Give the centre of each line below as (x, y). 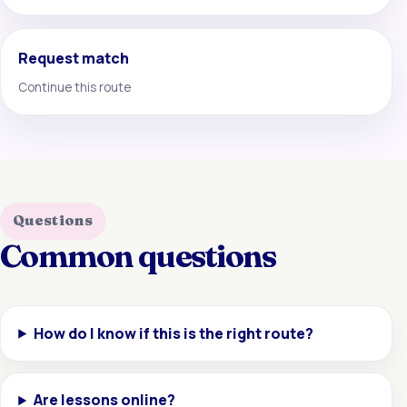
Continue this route (75, 87)
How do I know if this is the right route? (174, 333)
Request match (74, 59)
